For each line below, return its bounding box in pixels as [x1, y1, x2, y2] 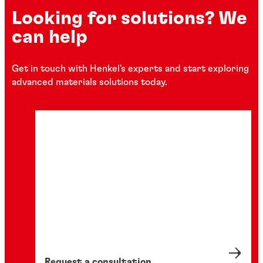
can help [12, 28, 87, 47]
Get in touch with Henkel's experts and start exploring [12, 63, 249, 73]
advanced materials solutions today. [12, 77, 167, 87]
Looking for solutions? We [12, 9, 247, 28]
